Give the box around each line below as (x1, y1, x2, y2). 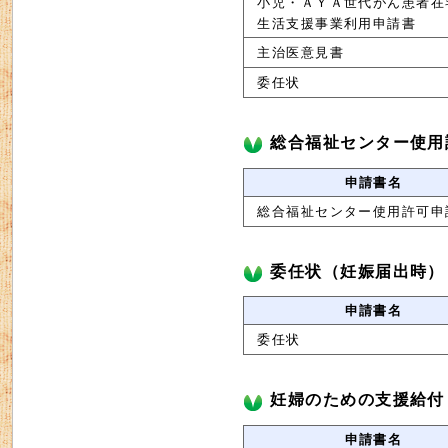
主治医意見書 (257, 44, 345, 60)
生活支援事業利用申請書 (257, 15, 417, 31)
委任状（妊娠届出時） (270, 262, 445, 280)
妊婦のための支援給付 (270, 391, 445, 409)
